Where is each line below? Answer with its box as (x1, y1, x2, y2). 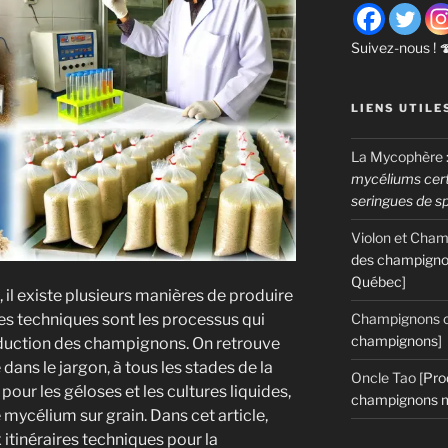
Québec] (350, 272, 406, 290)
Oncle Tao (350, 368, 416, 386)
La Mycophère (350, 147, 443, 165)
